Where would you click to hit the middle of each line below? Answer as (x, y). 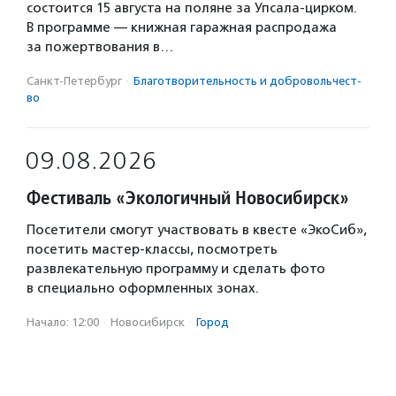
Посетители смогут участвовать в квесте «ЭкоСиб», (197, 229)
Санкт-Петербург (74, 80)
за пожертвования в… (100, 46)
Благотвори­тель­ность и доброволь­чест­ (247, 80)
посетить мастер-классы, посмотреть (152, 249)
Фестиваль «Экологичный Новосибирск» (188, 197)
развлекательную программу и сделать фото (176, 268)
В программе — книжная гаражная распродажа (182, 27)
